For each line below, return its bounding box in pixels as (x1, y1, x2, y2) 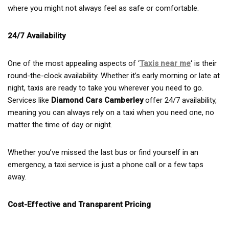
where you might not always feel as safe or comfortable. (8, 3, 199, 13)
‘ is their (191, 58, 217, 68)
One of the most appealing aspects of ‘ (8, 58, 140, 68)
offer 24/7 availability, (143, 95, 217, 105)
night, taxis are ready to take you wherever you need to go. (8, 83, 203, 93)
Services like (8, 95, 51, 105)
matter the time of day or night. (8, 120, 112, 129)
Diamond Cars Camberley (51, 95, 143, 105)
